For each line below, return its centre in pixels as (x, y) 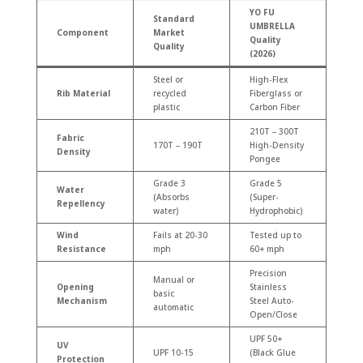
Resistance (81, 248)
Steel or (168, 79)
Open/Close (273, 314)
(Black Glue (272, 352)
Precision (268, 273)
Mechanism (81, 300)
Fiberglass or (275, 93)
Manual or (173, 279)
